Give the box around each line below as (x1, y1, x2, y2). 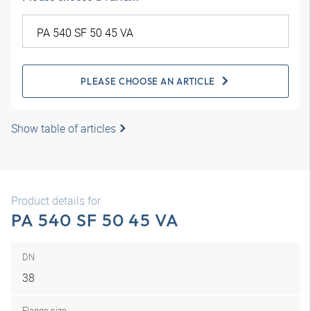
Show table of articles (11, 121, 116, 136)
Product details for (11, 193, 101, 208)
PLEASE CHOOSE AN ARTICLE (81, 76, 215, 87)
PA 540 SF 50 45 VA (11, 209, 180, 231)
